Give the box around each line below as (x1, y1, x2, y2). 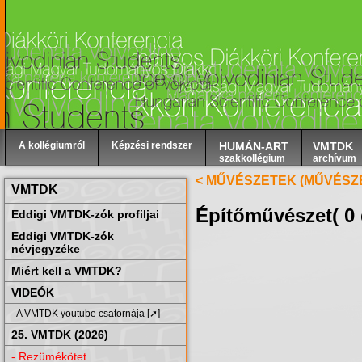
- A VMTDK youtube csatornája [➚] (11, 308, 160, 319)
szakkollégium (218, 153, 285, 164)
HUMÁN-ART (218, 140, 288, 153)
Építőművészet (196, 204, 332, 226)
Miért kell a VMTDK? (11, 264, 122, 277)
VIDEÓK (11, 286, 54, 299)
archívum (312, 153, 356, 164)
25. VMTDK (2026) (11, 328, 108, 341)
